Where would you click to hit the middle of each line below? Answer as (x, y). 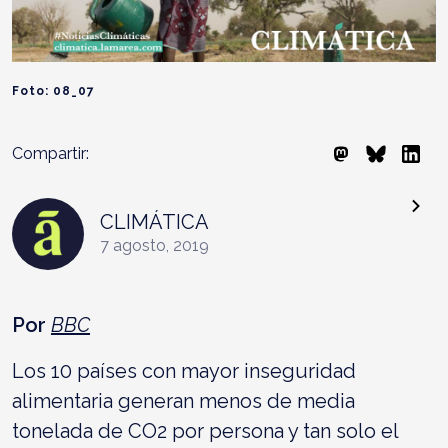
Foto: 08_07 (53, 90)
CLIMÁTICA (154, 221)
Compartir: (50, 153)
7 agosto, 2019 (154, 245)
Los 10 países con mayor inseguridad (184, 370)
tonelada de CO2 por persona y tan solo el (205, 430)
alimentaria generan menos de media (183, 400)
